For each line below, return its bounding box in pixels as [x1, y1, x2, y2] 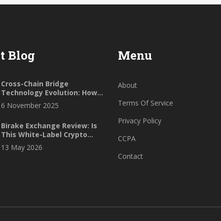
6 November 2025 [1, 101, 59, 110]
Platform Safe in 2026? [1, 139, 81, 148]
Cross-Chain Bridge [1, 79, 69, 89]
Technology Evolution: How [1, 88, 97, 98]
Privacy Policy [118, 116, 161, 126]
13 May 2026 [1, 143, 42, 152]
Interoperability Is [1, 97, 65, 107]
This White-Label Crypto [1, 130, 87, 140]
